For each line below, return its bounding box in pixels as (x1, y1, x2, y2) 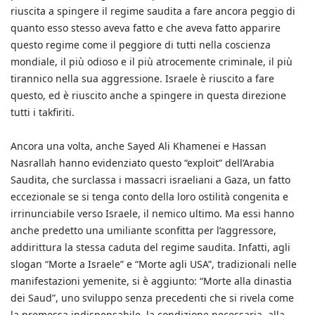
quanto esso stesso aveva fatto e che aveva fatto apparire (11, 21, 281, 35)
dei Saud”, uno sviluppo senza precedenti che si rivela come (11, 291, 294, 305)
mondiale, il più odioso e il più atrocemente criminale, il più (11, 55, 292, 69)
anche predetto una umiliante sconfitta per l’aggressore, (11, 224, 276, 238)
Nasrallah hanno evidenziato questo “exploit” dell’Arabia (11, 156, 274, 170)
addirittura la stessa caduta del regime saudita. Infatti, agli (11, 240, 290, 255)
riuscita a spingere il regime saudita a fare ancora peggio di (11, 4, 295, 18)
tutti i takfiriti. (11, 105, 75, 120)
